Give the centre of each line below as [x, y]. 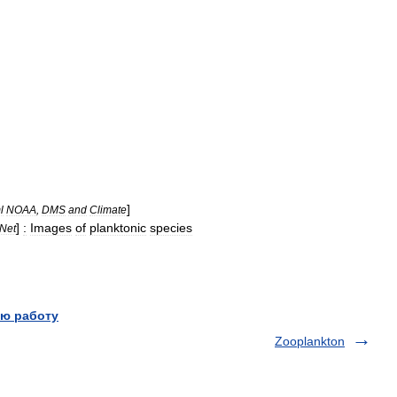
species [171, 227]
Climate [108, 209]
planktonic [118, 227]
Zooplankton [310, 341]
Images [51, 227]
